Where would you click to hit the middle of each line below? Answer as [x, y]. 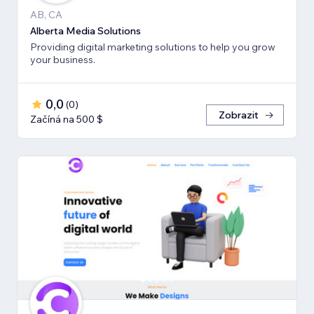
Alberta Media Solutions [86, 30]
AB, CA [46, 14]
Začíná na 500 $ [67, 119]
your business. [63, 59]
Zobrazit [239, 115]
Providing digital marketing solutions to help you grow [153, 47]
